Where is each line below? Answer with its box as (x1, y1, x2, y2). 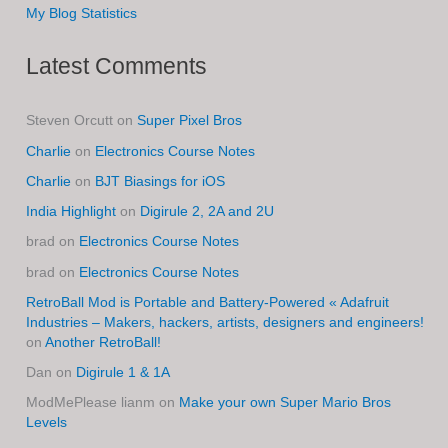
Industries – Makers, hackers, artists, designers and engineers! (26, 314, 425, 330)
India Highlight (26, 204, 117, 220)
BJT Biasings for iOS (95, 173, 226, 189)
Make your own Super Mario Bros (179, 395, 392, 411)
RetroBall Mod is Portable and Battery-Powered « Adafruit (26, 294, 390, 310)
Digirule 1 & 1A (76, 365, 171, 381)
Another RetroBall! (45, 334, 162, 350)
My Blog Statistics (26, 6, 138, 22)
